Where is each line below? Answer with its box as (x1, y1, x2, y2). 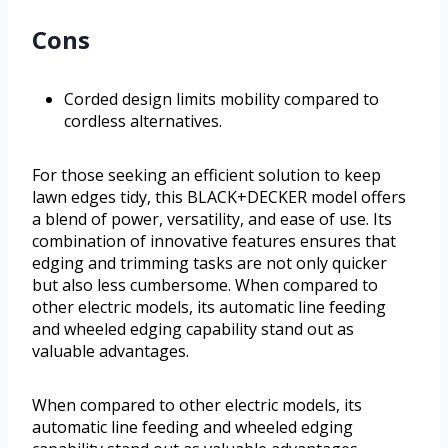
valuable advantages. (32, 339, 189, 362)
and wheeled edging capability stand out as (32, 317, 354, 340)
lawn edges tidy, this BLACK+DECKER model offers (32, 185, 406, 208)
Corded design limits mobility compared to (64, 87, 379, 110)
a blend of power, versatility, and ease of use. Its (32, 207, 392, 230)
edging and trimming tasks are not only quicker (32, 251, 387, 274)
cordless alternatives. (64, 109, 222, 132)
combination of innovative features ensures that (32, 229, 396, 252)
